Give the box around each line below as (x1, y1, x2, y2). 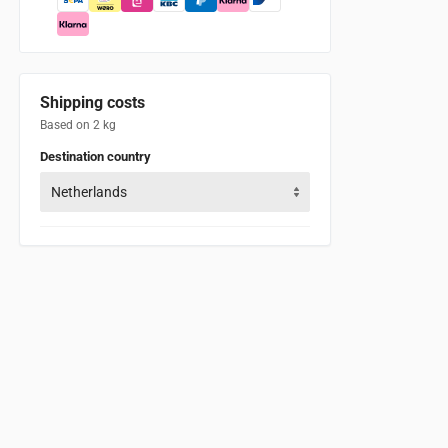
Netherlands (51, 184, 127, 200)
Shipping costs (40, 93, 145, 112)
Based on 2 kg (40, 118, 116, 132)
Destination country (40, 149, 151, 164)
